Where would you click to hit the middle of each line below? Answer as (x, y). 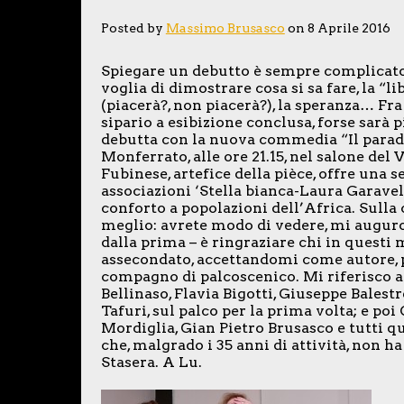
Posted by (133, 28)
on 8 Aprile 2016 (337, 28)
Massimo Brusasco (225, 28)
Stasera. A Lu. (151, 363)
